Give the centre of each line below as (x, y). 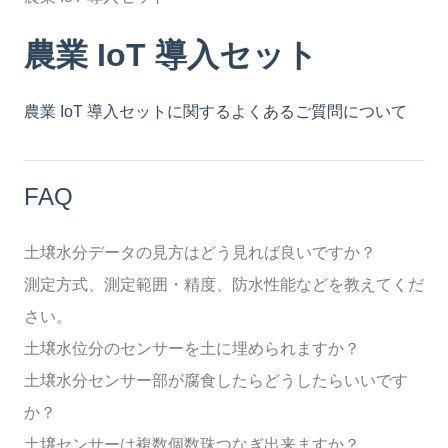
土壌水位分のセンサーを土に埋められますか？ (192, 349)
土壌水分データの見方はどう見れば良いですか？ (200, 253)
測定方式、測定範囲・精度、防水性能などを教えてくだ (224, 285)
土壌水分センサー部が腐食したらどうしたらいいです (216, 381)
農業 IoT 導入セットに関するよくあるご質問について (215, 112)
